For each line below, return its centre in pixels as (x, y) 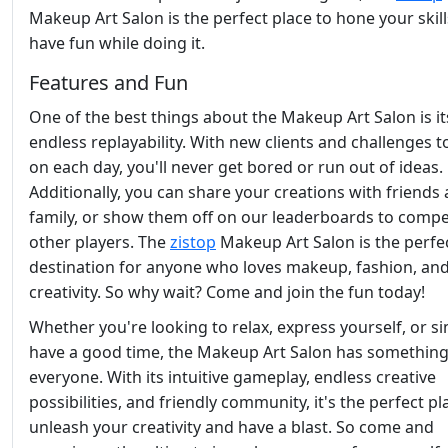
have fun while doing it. (117, 43)
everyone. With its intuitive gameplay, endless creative (232, 377)
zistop (193, 242)
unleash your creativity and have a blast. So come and (231, 427)
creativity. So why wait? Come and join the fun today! (227, 292)
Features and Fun (108, 83)
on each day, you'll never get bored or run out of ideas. (236, 167)
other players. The (99, 242)
